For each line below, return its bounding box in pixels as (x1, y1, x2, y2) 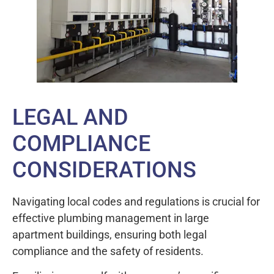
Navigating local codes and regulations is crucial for (12, 194, 260, 208)
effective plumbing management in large (12, 211, 209, 224)
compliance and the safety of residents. (12, 244, 204, 257)
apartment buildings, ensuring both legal (12, 228, 207, 241)
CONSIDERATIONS (12, 157, 196, 183)
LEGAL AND (12, 104, 128, 130)
